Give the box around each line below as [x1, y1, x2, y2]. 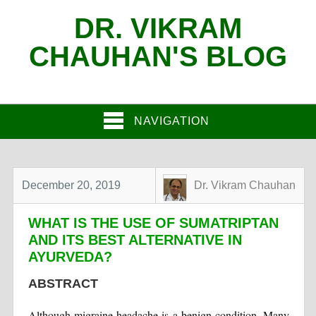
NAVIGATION [134, 115, 209, 128]
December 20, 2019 [22, 179, 121, 192]
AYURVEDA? [28, 249, 112, 265]
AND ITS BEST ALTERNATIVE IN [28, 232, 242, 248]
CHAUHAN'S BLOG [29, 41, 287, 72]
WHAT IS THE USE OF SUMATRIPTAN [28, 215, 279, 231]
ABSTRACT [28, 276, 98, 291]
